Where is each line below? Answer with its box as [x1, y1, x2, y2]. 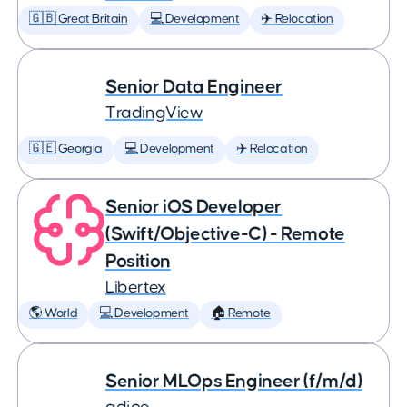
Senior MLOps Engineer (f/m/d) [105, 372, 362, 391]
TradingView [105, 104, 203, 122]
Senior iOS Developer [105, 197, 283, 216]
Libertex [105, 279, 166, 296]
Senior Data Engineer [105, 77, 283, 96]
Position [105, 252, 171, 271]
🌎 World [29, 307, 78, 320]
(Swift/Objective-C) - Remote [105, 224, 345, 243]
